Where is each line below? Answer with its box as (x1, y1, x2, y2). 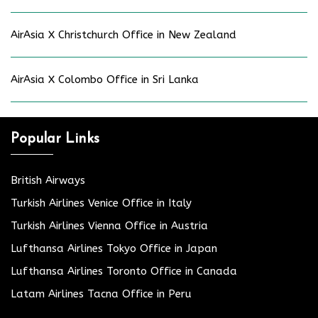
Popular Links (11, 131, 99, 146)
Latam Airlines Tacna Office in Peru (11, 287, 192, 300)
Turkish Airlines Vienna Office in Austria (11, 219, 208, 232)
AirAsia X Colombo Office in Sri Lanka (11, 72, 199, 86)
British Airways (11, 173, 85, 187)
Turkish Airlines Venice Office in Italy (11, 196, 192, 209)
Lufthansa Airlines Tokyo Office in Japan (11, 241, 217, 255)
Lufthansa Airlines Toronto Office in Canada (11, 264, 237, 278)
